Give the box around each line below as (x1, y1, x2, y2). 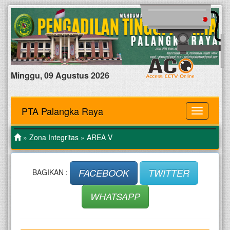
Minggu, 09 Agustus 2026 (11, 69, 109, 82)
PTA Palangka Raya (22, 104, 103, 118)
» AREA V (79, 132, 112, 143)
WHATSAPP (90, 190, 140, 203)
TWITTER (148, 166, 189, 180)
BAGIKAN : (32, 166, 70, 177)
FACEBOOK (78, 166, 129, 180)
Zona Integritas (29, 132, 79, 143)
